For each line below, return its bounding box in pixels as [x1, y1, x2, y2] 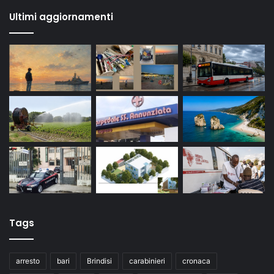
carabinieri [129, 256, 165, 265]
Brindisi [87, 256, 112, 265]
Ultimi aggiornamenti [9, 10, 113, 24]
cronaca [182, 256, 210, 265]
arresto [16, 256, 40, 265]
